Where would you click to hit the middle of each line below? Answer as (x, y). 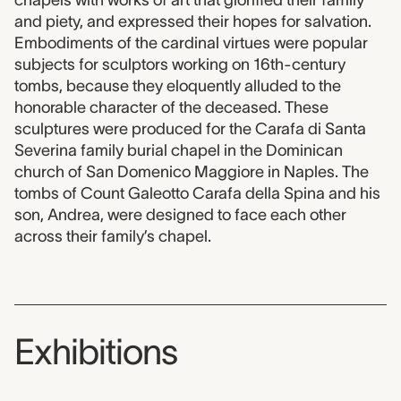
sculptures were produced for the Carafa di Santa (190, 129)
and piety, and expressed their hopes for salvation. (193, 22)
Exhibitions (96, 352)
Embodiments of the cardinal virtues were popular (191, 43)
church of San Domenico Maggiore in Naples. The (192, 172)
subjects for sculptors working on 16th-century (180, 65)
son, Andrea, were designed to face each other (180, 215)
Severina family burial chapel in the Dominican (179, 151)
